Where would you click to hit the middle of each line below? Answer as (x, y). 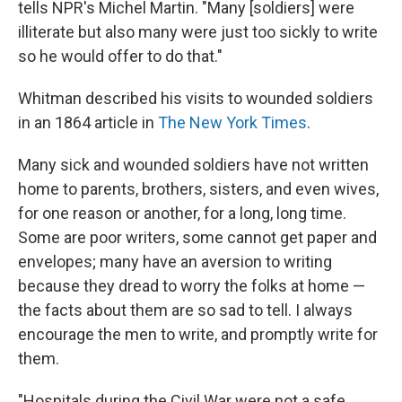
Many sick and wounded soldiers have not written (193, 164)
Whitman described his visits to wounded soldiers (196, 98)
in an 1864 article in (88, 122)
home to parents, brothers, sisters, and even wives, (198, 188)
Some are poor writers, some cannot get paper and (197, 237)
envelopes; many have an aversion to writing (175, 261)
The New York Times (232, 122)
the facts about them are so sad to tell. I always (185, 310)
